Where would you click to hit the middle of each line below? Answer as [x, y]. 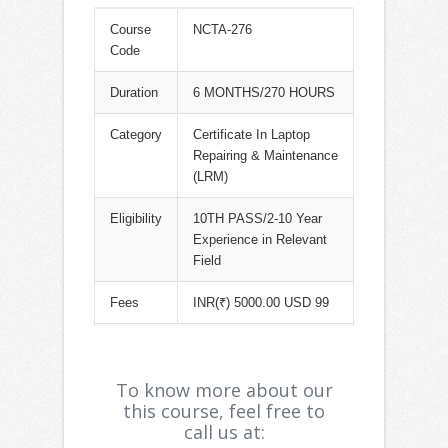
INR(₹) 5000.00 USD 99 [261, 303]
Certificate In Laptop [251, 135]
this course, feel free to [224, 411]
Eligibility [136, 219]
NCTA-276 [222, 30]
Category [136, 135]
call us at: [224, 432]
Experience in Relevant [260, 240]
